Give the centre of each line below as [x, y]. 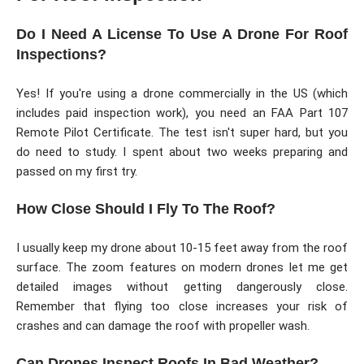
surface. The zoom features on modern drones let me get [182, 267]
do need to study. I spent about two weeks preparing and [182, 152]
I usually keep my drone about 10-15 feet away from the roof [182, 247]
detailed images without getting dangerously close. [182, 286]
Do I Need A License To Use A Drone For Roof [182, 35]
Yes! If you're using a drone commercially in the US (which [182, 93]
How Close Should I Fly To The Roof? [146, 209]
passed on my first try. [77, 171]
